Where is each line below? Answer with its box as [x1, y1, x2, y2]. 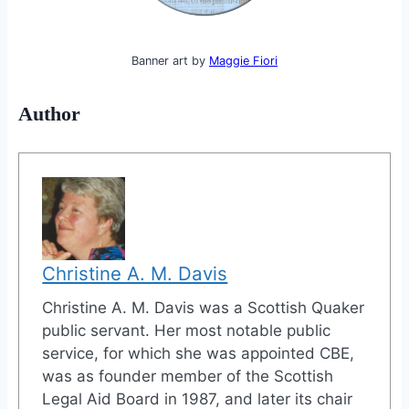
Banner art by [131, 54, 209, 68]
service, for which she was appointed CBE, [42, 343, 355, 362]
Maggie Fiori [209, 54, 278, 68]
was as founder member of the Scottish [42, 366, 334, 385]
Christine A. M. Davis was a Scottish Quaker [42, 298, 365, 317]
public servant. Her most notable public [42, 320, 331, 340]
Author [17, 102, 80, 126]
